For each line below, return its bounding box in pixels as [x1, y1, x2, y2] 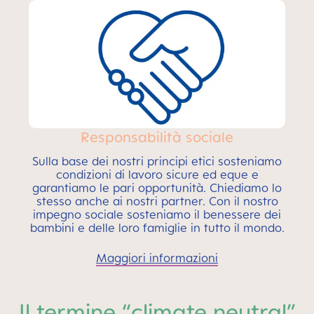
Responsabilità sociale [81, 128, 233, 146]
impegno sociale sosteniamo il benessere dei [33, 207, 281, 221]
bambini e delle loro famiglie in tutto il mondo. [29, 220, 285, 235]
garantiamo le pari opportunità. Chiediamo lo [32, 180, 282, 195]
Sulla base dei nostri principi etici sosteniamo [32, 153, 282, 168]
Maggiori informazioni [96, 250, 218, 265]
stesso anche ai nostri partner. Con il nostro [36, 193, 278, 208]
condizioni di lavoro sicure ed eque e [55, 167, 259, 182]
